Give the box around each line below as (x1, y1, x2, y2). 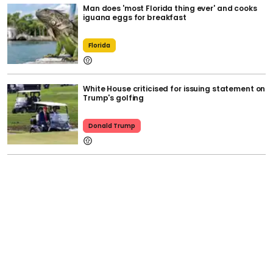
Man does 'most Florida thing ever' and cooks (83, 3, 257, 14)
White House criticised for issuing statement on (83, 83, 266, 94)
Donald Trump (88, 121, 135, 131)
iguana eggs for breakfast (83, 12, 186, 23)
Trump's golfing (83, 93, 144, 104)
